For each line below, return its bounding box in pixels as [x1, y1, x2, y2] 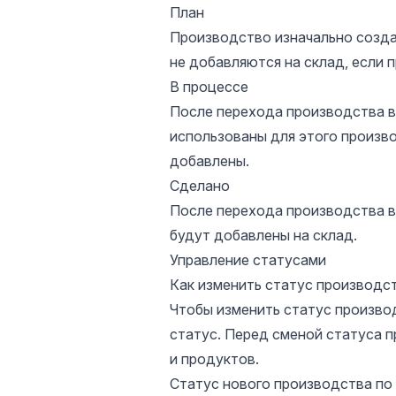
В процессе [170, 78, 248, 95]
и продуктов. [170, 350, 259, 368]
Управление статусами [170, 251, 326, 269]
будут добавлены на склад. [170, 226, 357, 244]
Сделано [170, 177, 230, 194]
